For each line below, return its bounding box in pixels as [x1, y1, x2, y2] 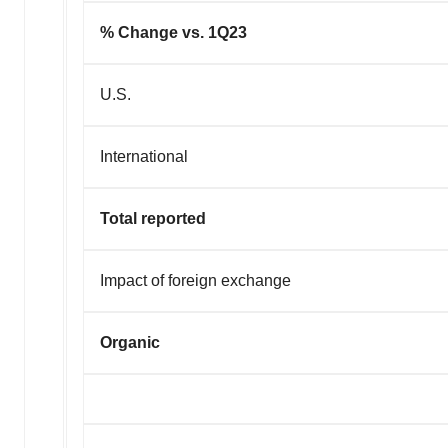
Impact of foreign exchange [100, 272, 291, 290]
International [100, 148, 188, 166]
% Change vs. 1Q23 [100, 24, 247, 42]
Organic [100, 334, 160, 352]
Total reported [100, 210, 206, 228]
